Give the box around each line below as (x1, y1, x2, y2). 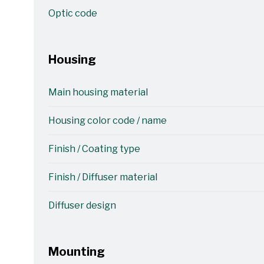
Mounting (48, 245, 105, 259)
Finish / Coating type (48, 143, 140, 154)
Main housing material (48, 87, 148, 98)
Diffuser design (48, 200, 116, 211)
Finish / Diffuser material (48, 171, 157, 183)
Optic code (48, 8, 97, 19)
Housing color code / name (48, 115, 167, 126)
